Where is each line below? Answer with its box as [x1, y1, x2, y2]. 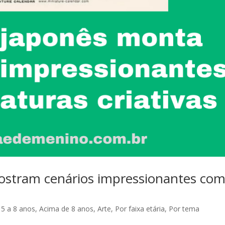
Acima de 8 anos [39, 204, 93, 214]
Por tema [168, 204, 199, 214]
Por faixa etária [115, 204, 165, 214]
